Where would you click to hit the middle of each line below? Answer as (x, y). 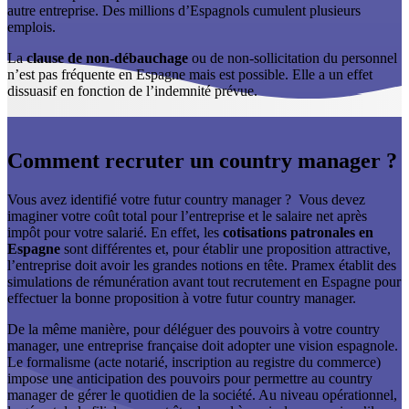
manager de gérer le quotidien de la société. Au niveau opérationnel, (202, 394)
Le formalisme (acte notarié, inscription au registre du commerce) (194, 362)
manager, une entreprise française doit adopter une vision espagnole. (203, 345)
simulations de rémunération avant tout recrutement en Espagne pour (204, 281)
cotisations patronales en (298, 232)
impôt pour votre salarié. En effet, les (115, 232)
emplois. (31, 27)
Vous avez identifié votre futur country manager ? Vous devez (186, 199)
